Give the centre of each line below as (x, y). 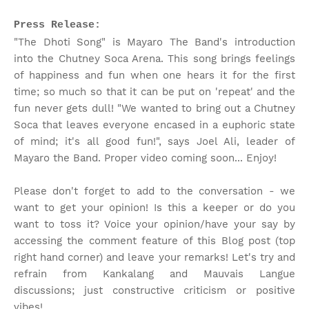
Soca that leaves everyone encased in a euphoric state (154, 125)
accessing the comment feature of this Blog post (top (154, 241)
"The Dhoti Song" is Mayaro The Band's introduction (154, 42)
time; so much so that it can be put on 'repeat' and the (154, 92)
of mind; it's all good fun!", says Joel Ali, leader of (154, 141)
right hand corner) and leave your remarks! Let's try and (154, 257)
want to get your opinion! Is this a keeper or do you (154, 208)
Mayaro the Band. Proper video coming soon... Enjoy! (145, 158)
